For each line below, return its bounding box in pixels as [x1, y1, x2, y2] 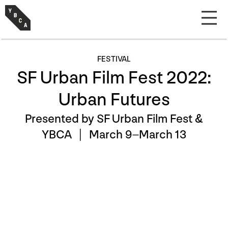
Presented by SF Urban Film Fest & [25, 111, 203, 126]
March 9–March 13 [89, 127, 186, 142]
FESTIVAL [97, 54, 131, 64]
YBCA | [42, 127, 89, 142]
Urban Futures [58, 89, 170, 111]
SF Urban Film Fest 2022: [17, 67, 211, 89]
